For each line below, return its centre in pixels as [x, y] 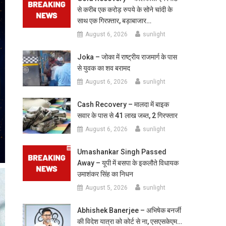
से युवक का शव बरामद [103, 68]
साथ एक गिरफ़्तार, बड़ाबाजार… [114, 21]
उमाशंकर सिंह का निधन [105, 174]
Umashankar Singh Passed [122, 152]
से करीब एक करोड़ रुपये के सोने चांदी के [125, 10]
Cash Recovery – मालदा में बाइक [123, 104]
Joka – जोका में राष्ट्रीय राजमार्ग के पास [127, 57]
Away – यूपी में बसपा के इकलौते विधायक [128, 163]
